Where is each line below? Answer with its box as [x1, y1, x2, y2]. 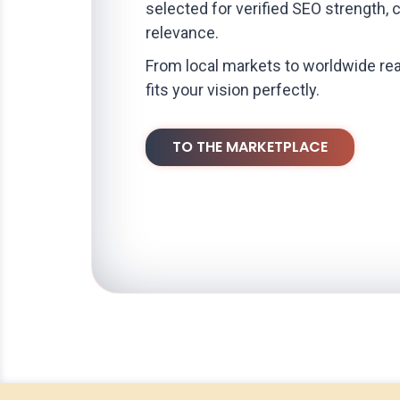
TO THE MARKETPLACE [172, 136, 328, 157]
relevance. [146, 22, 219, 42]
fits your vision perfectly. [146, 79, 320, 99]
